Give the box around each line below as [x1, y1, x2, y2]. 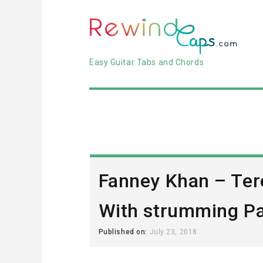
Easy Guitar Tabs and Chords [89, 58, 204, 67]
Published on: [98, 228, 150, 236]
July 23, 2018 [149, 228, 197, 236]
